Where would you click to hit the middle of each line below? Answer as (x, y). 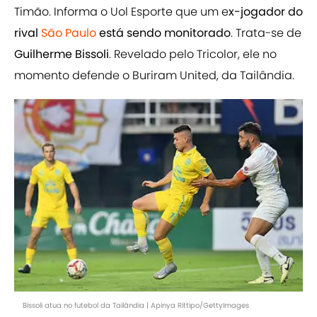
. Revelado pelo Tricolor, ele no (193, 54)
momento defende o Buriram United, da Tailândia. (154, 76)
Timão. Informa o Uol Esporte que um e (121, 12)
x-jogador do (266, 12)
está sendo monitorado (163, 33)
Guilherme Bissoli (62, 54)
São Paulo (69, 33)
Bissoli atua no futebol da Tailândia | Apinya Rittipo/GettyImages (136, 306)
